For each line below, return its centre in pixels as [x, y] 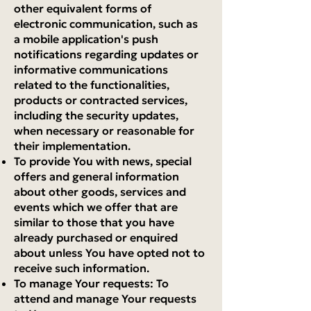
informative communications [91, 69]
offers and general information [96, 176]
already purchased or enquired [96, 237]
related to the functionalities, [92, 85]
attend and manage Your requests [105, 299]
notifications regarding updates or [106, 54]
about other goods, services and [100, 192]
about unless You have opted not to [109, 253]
